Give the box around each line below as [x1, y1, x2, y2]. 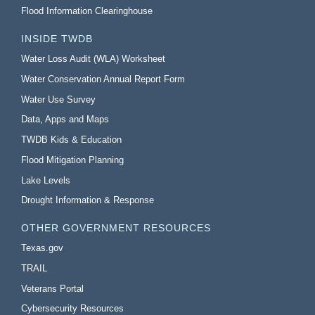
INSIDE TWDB [21, 34, 94, 45]
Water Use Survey [21, 94, 96, 105]
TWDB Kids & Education [21, 134, 122, 146]
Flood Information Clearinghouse [21, 6, 153, 17]
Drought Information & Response [21, 195, 155, 206]
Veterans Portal [21, 283, 84, 294]
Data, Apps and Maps [21, 114, 110, 125]
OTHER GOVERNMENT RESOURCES [21, 223, 212, 234]
